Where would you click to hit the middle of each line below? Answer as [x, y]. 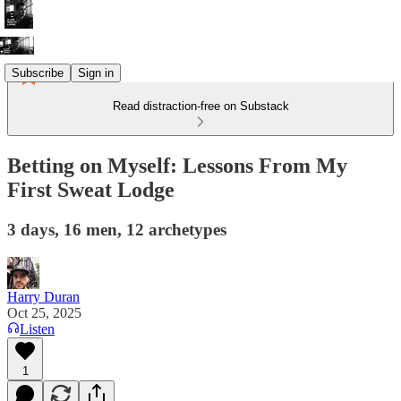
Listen [37, 328]
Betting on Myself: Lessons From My [177, 165]
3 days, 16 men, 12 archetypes [117, 229]
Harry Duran [43, 296]
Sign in [96, 73]
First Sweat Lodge [91, 189]
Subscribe [38, 73]
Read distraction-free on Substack [200, 106]
